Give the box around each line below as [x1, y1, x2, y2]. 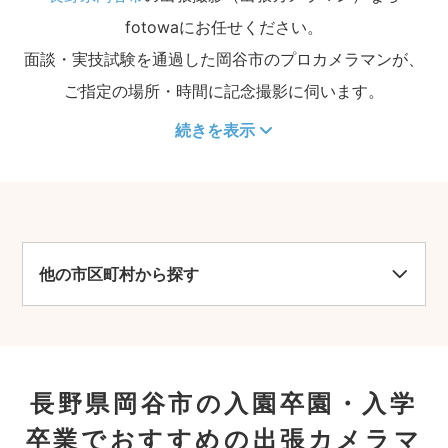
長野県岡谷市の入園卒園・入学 [30, 389, 418, 418]
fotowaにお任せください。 [125, 17, 323, 37]
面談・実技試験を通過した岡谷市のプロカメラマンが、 [24, 49, 424, 69]
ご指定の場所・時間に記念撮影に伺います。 [64, 81, 384, 101]
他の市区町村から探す [39, 264, 200, 284]
